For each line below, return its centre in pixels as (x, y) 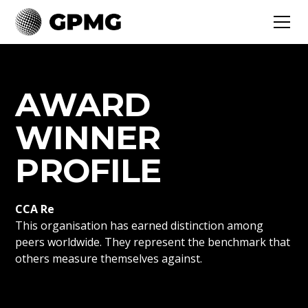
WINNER (88, 137)
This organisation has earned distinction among (140, 225)
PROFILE (88, 170)
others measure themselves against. (109, 258)
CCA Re (35, 209)
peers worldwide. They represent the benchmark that (153, 242)
